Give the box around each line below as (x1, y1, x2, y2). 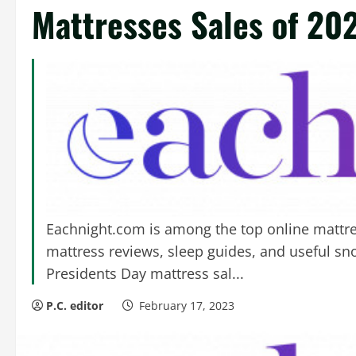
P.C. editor (46, 297, 103, 313)
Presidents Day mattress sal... (46, 263, 244, 283)
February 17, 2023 (136, 297, 238, 313)
